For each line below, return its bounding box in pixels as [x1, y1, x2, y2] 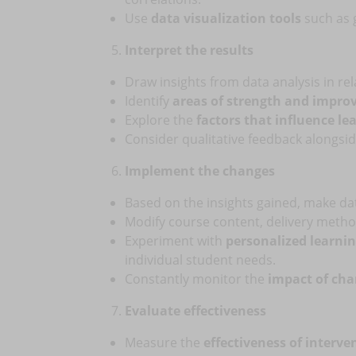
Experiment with [125, 232, 226, 250]
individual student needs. [125, 251, 276, 269]
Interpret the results [125, 41, 253, 59]
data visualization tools [151, 10, 301, 27]
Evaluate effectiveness [125, 302, 266, 319]
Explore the [125, 111, 196, 129]
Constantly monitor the [125, 270, 268, 288]
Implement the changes [125, 162, 275, 180]
